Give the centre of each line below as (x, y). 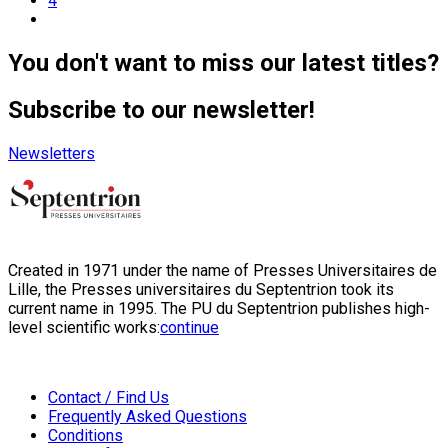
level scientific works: (84, 328)
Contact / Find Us (108, 398)
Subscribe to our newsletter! (161, 110)
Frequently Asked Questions (147, 417)
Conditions (85, 436)
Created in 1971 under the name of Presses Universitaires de (222, 271)
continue (189, 328)
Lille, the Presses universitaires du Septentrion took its (201, 290)
